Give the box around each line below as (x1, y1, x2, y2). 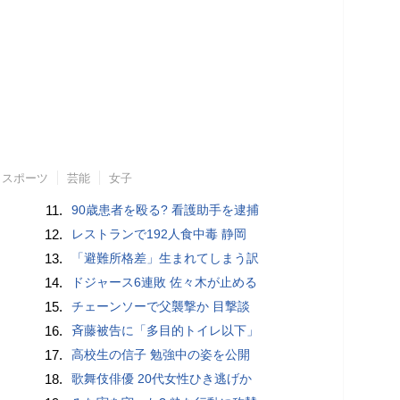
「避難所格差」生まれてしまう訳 (71, 251, 260, 266)
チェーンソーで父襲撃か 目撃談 (71, 299, 251, 314)
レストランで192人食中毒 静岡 (71, 227, 247, 242)
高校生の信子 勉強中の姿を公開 (71, 347, 251, 362)
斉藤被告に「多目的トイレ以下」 (71, 323, 260, 338)
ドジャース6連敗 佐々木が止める (71, 275, 258, 290)
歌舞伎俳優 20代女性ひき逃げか (71, 371, 253, 387)
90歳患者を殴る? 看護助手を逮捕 (71, 203, 260, 218)
